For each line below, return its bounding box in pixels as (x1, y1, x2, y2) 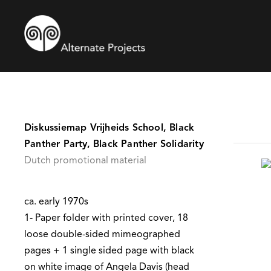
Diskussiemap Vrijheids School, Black (24, 123, 195, 133)
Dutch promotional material (24, 156, 146, 166)
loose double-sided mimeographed (24, 230, 180, 240)
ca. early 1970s (24, 197, 88, 207)
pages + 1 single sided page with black (24, 246, 194, 256)
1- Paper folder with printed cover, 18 (24, 214, 188, 223)
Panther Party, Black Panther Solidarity (24, 140, 204, 149)
